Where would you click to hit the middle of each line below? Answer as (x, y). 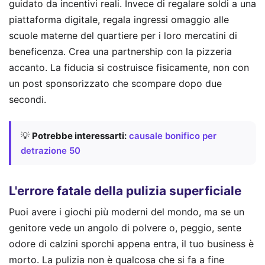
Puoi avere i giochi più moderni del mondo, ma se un (127, 212)
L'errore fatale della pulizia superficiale (125, 191)
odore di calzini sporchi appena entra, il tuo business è (131, 244)
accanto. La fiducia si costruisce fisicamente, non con (129, 68)
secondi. (28, 100)
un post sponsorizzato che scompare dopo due (115, 84)
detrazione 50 (51, 150)
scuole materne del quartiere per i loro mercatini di (123, 36)
